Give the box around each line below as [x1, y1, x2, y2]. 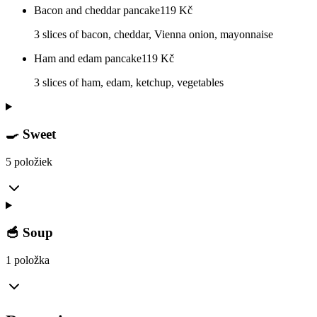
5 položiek [6, 155, 52, 168]
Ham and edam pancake [34, 52, 142, 65]
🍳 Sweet [6, 126, 56, 142]
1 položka [6, 253, 50, 266]
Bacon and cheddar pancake [34, 4, 160, 17]
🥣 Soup [6, 225, 53, 241]
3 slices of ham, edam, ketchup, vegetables [34, 76, 224, 89]
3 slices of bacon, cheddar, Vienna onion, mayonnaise [34, 28, 273, 41]
